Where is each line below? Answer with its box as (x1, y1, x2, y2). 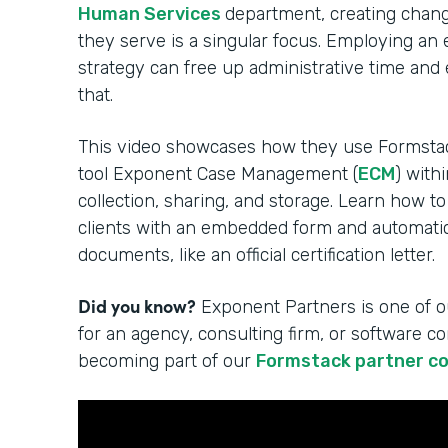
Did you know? (78, 292, 196, 318)
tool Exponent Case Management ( (78, 162, 358, 185)
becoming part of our (78, 349, 256, 372)
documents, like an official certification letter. (78, 243, 440, 266)
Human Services (78, 2, 225, 25)
